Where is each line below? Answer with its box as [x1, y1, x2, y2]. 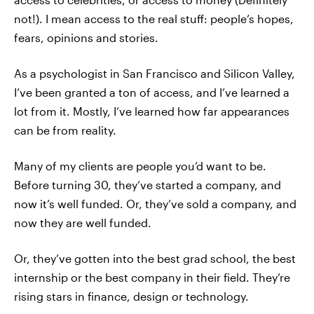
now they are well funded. [14, 216, 151, 229]
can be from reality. [14, 123, 116, 137]
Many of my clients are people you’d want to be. [14, 159, 266, 172]
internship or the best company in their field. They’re [14, 271, 290, 284]
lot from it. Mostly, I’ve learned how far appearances [14, 104, 289, 118]
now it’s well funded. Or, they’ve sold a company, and [14, 197, 296, 210]
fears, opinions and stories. [14, 31, 158, 44]
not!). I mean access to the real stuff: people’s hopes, [14, 12, 294, 25]
